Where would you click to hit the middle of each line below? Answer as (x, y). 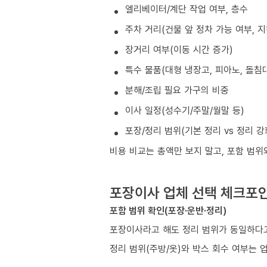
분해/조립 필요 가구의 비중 (177, 90)
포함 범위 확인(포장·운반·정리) (168, 211)
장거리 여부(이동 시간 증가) (179, 50)
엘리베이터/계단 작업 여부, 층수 (187, 9)
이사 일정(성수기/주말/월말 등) (185, 111)
